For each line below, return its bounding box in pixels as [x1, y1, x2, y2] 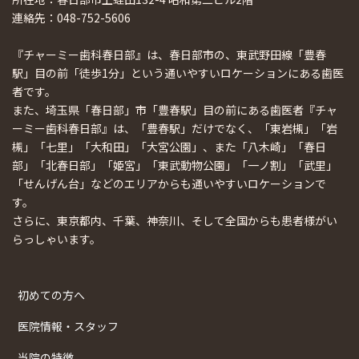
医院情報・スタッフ [18, 317, 119, 334]
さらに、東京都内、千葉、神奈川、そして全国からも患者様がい [12, 212, 337, 228]
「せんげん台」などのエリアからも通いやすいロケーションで [12, 175, 326, 192]
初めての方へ [18, 286, 85, 303]
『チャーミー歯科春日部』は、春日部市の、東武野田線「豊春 [12, 46, 326, 63]
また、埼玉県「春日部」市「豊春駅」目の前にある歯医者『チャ [12, 101, 337, 118]
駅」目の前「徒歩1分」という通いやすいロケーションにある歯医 [12, 64, 344, 81]
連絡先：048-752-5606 [12, 9, 131, 26]
